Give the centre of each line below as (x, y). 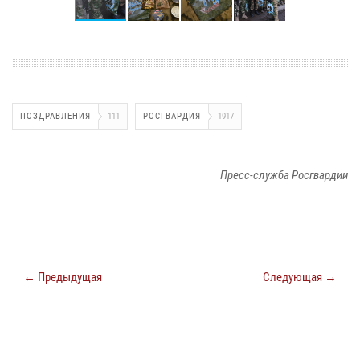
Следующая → (300, 277)
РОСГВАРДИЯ (172, 116)
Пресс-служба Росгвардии (284, 175)
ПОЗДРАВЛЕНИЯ (55, 116)
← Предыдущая (63, 277)
